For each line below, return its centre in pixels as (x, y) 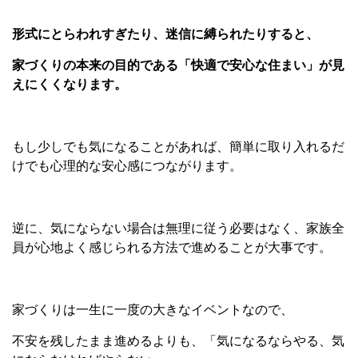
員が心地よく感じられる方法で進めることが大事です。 (172, 248)
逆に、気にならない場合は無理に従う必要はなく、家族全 (178, 229)
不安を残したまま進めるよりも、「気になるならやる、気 (178, 341)
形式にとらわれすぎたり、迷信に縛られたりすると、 (165, 34)
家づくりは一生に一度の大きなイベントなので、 (153, 310)
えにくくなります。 (70, 85)
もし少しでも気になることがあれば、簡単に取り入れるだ (178, 147)
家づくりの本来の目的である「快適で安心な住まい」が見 (178, 66)
